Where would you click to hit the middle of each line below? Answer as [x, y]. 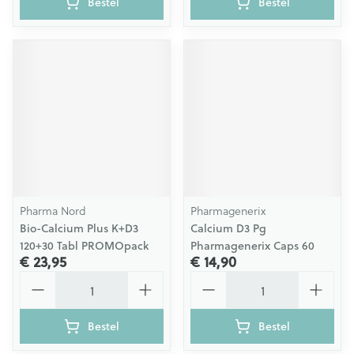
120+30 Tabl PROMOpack [84, 246]
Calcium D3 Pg [228, 228]
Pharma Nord [53, 211]
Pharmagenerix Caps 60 [252, 246]
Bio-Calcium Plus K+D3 [79, 228]
